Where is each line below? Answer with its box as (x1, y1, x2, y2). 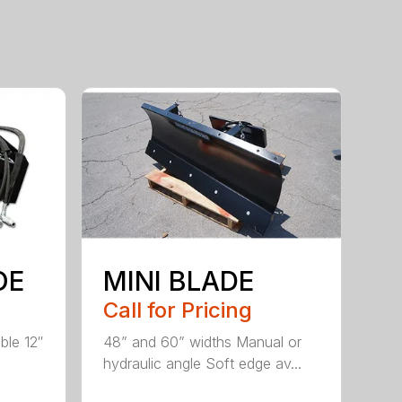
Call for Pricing (103, 296, 253, 323)
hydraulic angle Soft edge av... (103, 354, 302, 372)
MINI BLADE (103, 264, 255, 297)
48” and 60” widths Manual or (103, 332, 302, 351)
